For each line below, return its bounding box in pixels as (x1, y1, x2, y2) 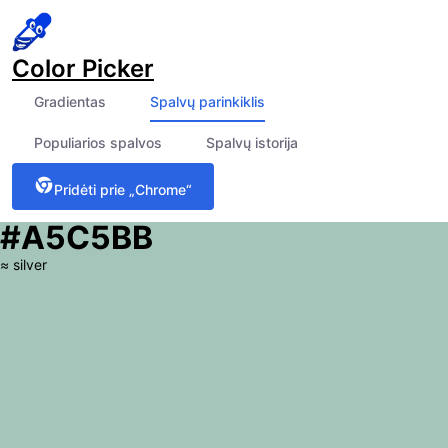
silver (13, 256, 47, 273)
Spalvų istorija (206, 134, 298, 151)
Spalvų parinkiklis (150, 93, 265, 110)
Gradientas (34, 93, 106, 110)
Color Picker (12, 54, 154, 83)
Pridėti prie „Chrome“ (54, 181, 192, 198)
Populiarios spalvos (34, 134, 162, 151)
